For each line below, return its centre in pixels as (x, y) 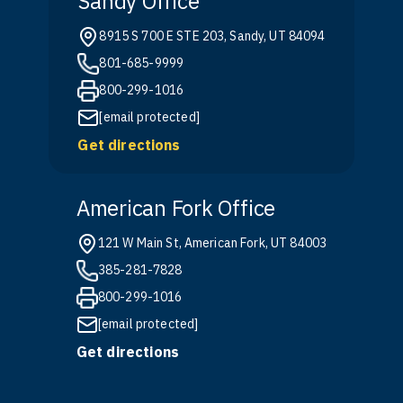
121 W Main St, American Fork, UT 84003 (212, 243)
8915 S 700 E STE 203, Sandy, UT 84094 (212, 36)
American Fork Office (176, 208)
